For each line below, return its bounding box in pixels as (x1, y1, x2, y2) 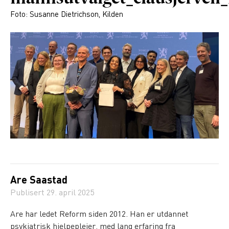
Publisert (10, 187, 47, 200)
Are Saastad (10, 173, 67, 189)
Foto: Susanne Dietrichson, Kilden (10, 8, 123, 21)
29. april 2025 (47, 187, 94, 200)
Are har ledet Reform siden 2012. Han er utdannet (10, 208, 189, 221)
